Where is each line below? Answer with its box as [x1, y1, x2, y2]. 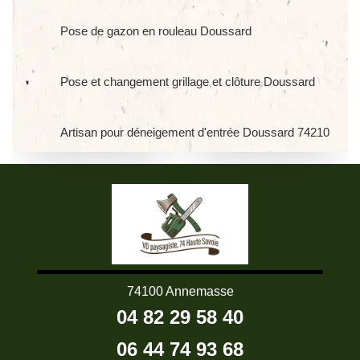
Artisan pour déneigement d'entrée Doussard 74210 [60, 125, 329, 139]
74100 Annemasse [126, 284, 234, 298]
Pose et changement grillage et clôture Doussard [60, 75, 315, 88]
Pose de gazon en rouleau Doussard [60, 24, 252, 38]
